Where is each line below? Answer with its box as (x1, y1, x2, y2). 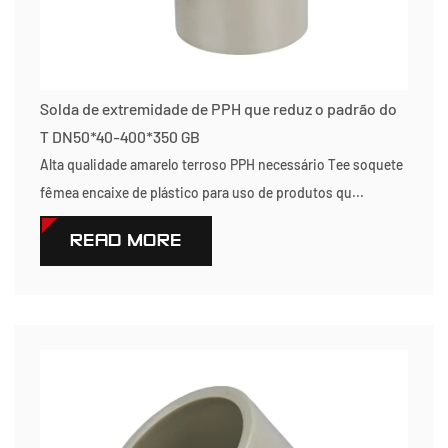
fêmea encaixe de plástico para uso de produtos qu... (40, 184, 364, 201)
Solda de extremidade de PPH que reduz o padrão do (40, 99, 397, 118)
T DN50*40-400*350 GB (40, 127, 200, 146)
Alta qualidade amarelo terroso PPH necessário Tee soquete (40, 156, 403, 173)
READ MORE (70, 230, 182, 251)
